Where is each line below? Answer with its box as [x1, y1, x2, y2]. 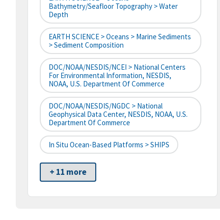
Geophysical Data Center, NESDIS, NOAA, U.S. [49, 110, 188, 119]
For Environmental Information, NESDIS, [49, 71, 171, 81]
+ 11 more [50, 166, 86, 178]
